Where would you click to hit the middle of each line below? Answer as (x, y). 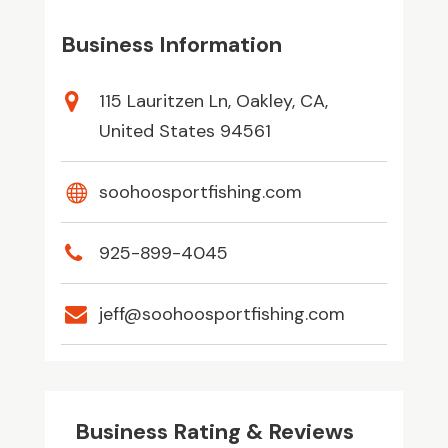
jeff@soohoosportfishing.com (221, 314)
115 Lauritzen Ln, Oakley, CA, (213, 101)
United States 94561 (184, 131)
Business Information (171, 45)
